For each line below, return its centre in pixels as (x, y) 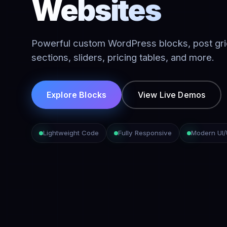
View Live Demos (172, 94)
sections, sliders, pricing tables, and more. (123, 57)
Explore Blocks (77, 94)
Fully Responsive (145, 133)
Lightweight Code (71, 133)
